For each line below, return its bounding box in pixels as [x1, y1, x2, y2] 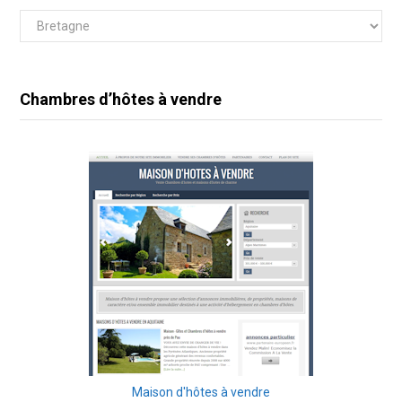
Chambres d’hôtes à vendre [20, 89, 222, 109]
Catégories [19, 13, 81, 28]
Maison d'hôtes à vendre [132, 384, 270, 399]
